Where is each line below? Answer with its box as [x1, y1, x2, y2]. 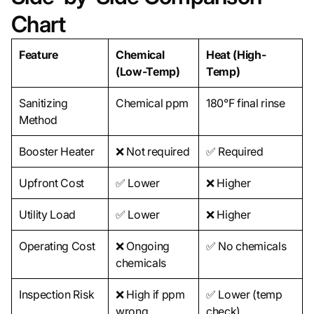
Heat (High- [206, 48, 266, 62]
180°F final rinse [206, 96, 285, 111]
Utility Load [19, 207, 76, 222]
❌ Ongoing [116, 239, 170, 254]
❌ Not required [116, 144, 190, 159]
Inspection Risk [19, 287, 95, 302]
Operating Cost [19, 239, 95, 254]
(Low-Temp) [116, 64, 180, 79]
